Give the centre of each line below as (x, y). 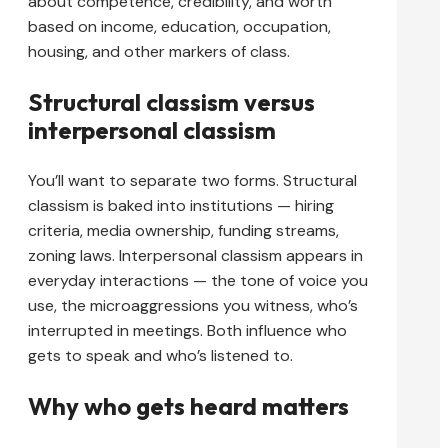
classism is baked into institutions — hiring (181, 205)
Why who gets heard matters (188, 405)
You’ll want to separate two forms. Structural (192, 180)
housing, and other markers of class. (159, 51)
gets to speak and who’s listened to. (160, 355)
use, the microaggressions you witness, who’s (193, 305)
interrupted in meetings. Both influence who (187, 330)
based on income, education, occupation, (179, 26)
